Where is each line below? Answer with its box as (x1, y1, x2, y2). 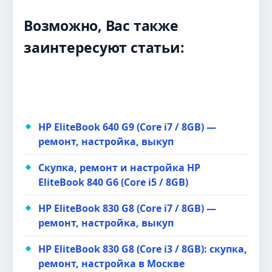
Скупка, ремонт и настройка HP (38, 161, 200, 174)
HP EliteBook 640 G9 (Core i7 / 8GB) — (38, 120, 216, 134)
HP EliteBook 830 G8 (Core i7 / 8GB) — (38, 202, 216, 215)
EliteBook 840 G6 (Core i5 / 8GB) (38, 175, 188, 189)
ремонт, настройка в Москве (38, 257, 185, 270)
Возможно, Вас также (24, 16, 178, 35)
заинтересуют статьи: (24, 38, 185, 57)
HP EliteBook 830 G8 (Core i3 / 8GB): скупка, (38, 242, 247, 256)
